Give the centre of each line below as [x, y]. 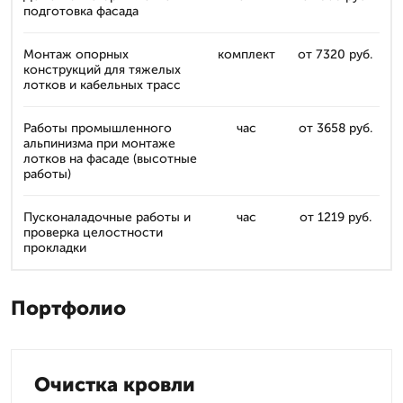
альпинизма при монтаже [99, 143]
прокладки [55, 248]
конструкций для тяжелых [102, 70]
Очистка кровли [115, 385]
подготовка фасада [81, 11]
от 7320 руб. [335, 54]
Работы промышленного [98, 128]
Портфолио [68, 308]
